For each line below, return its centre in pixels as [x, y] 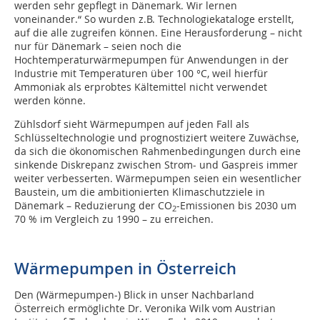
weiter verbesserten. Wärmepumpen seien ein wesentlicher [158, 179]
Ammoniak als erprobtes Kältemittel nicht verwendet [141, 87]
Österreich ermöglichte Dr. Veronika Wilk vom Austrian [145, 309]
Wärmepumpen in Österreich [125, 269]
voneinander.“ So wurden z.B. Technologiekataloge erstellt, [154, 19]
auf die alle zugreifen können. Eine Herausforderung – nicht [158, 33]
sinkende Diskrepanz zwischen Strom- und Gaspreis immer [156, 165]
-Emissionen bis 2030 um [236, 206]
